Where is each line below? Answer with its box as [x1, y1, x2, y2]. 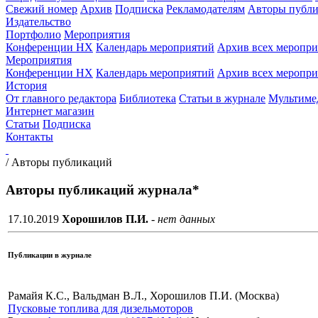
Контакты [6, 131, 53, 143]
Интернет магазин [6, 105, 94, 117]
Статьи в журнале [179, 92, 265, 104]
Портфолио [6, 28, 61, 40]
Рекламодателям [166, 3, 245, 15]
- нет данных [148, 213, 215, 226]
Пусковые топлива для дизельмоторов [8, 302, 193, 315]
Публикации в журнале [8, 251, 92, 260]
